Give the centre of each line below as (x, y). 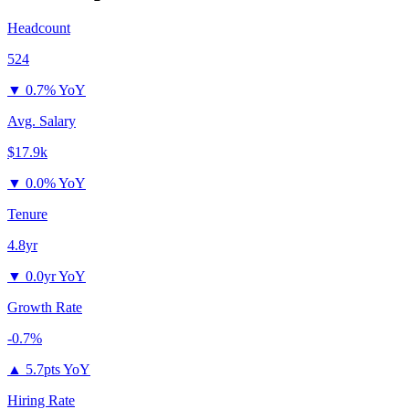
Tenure (27, 215)
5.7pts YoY (58, 370)
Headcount (39, 28)
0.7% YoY (56, 90)
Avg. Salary (42, 121)
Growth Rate (45, 308)
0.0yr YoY (56, 277)
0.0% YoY (56, 184)
